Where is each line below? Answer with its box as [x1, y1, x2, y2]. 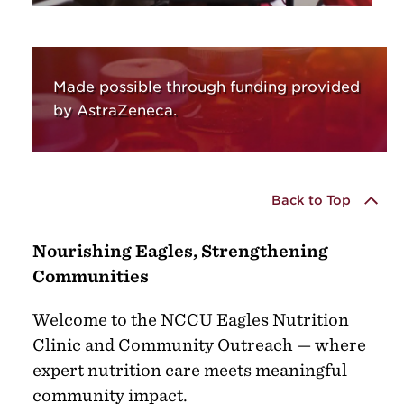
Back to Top [271, 193, 352, 208]
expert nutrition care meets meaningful [32, 360, 347, 380]
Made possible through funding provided [52, 78, 360, 96]
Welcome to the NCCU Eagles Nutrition [32, 309, 349, 329]
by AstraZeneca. [52, 101, 177, 119]
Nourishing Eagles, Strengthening [32, 241, 328, 261]
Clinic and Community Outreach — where [32, 335, 366, 354]
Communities [32, 266, 149, 286]
